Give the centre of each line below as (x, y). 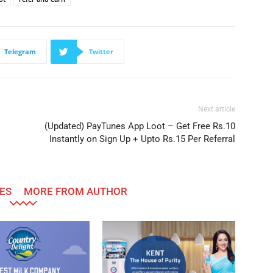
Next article (217, 109)
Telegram (20, 52)
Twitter (101, 52)
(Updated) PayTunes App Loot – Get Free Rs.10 (140, 126)
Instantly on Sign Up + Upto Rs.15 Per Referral (142, 139)
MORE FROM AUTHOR (75, 192)
